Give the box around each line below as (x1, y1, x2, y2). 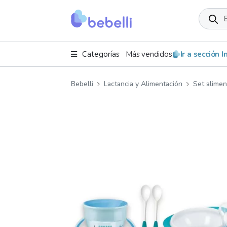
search (198, 14, 221, 25)
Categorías (82, 49, 120, 59)
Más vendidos (126, 49, 172, 59)
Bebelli (71, 79, 94, 89)
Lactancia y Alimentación (104, 79, 183, 89)
